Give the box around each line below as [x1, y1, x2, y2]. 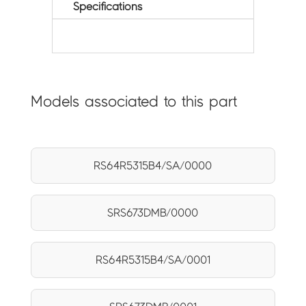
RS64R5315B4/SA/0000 [94, 160, 212, 172]
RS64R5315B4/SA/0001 [95, 254, 210, 266]
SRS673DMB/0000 [107, 207, 199, 219]
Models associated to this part [30, 94, 237, 110]
